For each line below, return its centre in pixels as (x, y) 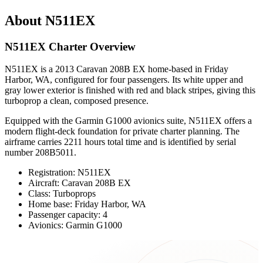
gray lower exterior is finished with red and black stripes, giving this (130, 90)
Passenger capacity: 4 (68, 215)
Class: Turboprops (62, 194)
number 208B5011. (41, 153)
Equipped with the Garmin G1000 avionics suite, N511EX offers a (128, 121)
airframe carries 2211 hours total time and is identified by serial (120, 142)
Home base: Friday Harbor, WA (87, 204)
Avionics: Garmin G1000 (75, 225)
